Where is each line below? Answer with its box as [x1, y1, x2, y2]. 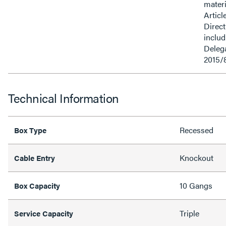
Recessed [180, 124, 213, 136]
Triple [180, 207, 199, 219]
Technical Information [8, 89, 119, 106]
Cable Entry [14, 152, 55, 163]
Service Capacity [14, 208, 73, 218]
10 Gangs [180, 180, 212, 191]
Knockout [180, 152, 213, 163]
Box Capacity [14, 180, 60, 191]
